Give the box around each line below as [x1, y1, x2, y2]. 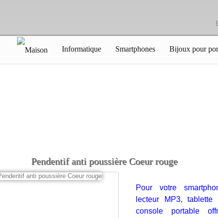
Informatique [62, 44, 101, 53]
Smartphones [115, 44, 155, 53]
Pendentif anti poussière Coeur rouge [31, 155, 178, 166]
